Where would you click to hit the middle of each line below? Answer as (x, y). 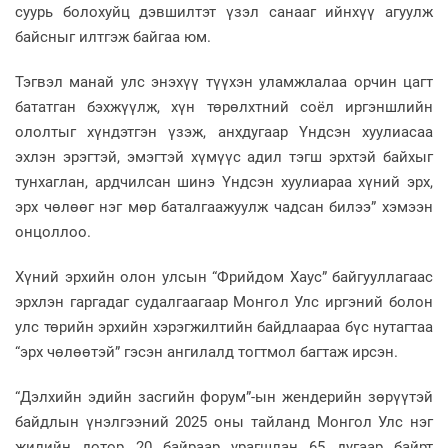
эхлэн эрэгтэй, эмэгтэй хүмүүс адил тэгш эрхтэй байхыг (224, 156)
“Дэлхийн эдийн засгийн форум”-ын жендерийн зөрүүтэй (224, 396)
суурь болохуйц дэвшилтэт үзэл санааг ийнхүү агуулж (224, 11)
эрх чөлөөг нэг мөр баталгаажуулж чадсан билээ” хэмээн (224, 206)
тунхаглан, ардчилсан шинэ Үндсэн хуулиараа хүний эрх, (224, 181)
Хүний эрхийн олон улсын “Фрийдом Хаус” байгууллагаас (224, 276)
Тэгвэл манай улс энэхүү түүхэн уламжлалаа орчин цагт (224, 81)
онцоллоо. (53, 231)
